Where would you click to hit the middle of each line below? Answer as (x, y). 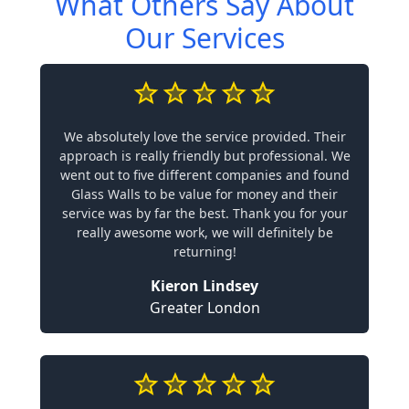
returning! (204, 251)
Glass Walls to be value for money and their (204, 194)
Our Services (204, 37)
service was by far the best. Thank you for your (204, 213)
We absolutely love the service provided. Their (204, 136)
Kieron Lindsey (204, 285)
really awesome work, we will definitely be (204, 232)
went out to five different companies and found (204, 174)
